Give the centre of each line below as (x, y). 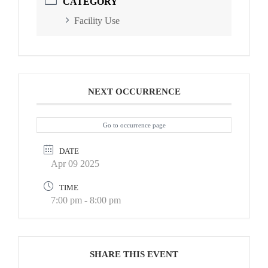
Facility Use (97, 21)
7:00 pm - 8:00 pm (86, 200)
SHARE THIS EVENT (134, 255)
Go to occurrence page (134, 125)
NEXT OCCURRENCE (134, 92)
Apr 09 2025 (75, 164)
